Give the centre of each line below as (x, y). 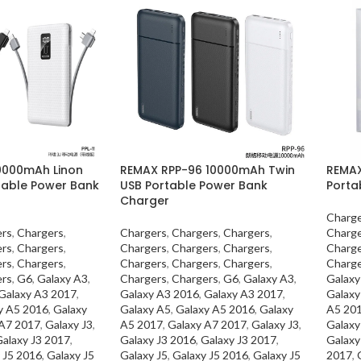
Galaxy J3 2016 (158, 339)
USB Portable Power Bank (193, 185)
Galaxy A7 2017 (207, 324)
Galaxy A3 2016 (159, 293)
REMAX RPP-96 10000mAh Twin (207, 170)
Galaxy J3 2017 (238, 339)
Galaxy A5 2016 (215, 309)
